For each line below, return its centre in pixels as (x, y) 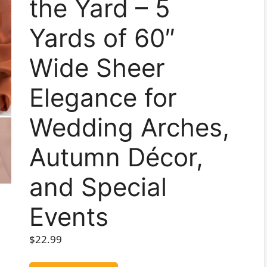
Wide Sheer (97, 68)
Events (69, 217)
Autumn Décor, (116, 157)
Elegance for (103, 97)
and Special (98, 187)
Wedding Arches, (129, 127)
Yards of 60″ (102, 38)
